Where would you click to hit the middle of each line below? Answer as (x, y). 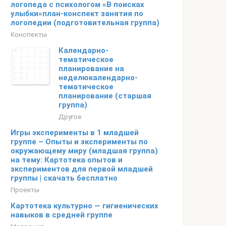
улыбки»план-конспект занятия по (77, 14)
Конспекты (29, 34)
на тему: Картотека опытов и (67, 160)
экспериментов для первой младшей (82, 169)
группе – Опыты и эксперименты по (79, 142)
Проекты (25, 190)
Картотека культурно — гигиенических (84, 206)
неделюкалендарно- (98, 78)
